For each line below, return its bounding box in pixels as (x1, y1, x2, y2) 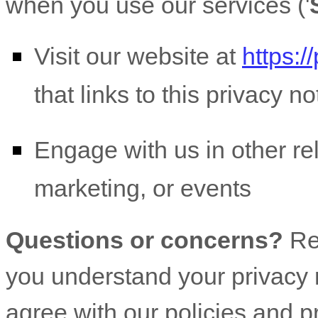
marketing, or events (34, 175, 251, 205)
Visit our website (34, 43, 209, 70)
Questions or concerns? (6, 226, 290, 253)
